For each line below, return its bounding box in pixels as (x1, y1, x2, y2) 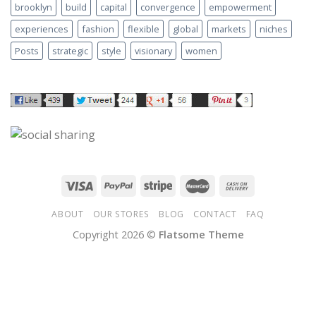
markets (212, 22, 246, 35)
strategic (52, 44, 88, 57)
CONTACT (193, 207, 237, 220)
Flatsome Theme (158, 227, 244, 241)
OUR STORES (92, 207, 150, 220)
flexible (128, 22, 159, 35)
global (173, 22, 198, 35)
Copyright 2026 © (72, 227, 159, 241)
